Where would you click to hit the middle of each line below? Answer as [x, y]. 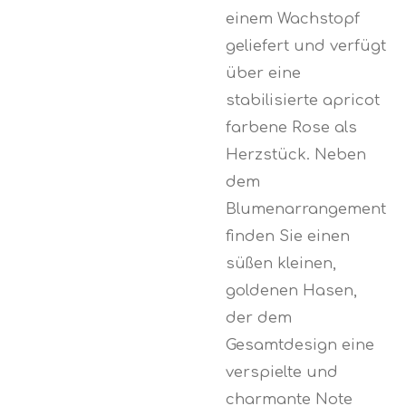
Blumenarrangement [306, 208]
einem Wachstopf [293, 18]
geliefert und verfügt [306, 45]
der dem [259, 317]
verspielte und [282, 372]
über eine [263, 72]
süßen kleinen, [281, 263]
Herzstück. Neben [296, 154]
